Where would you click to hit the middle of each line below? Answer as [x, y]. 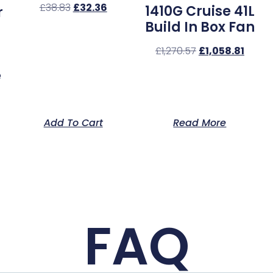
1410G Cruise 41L [200, 12]
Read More [200, 123]
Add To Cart [73, 123]
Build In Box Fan [200, 27]
